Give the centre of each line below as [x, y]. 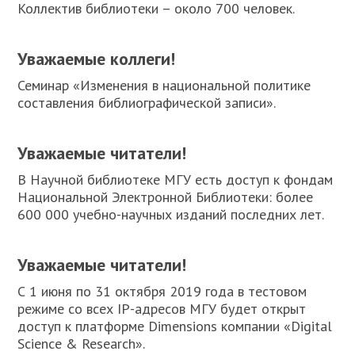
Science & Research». [82, 344]
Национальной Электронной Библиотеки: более [166, 197]
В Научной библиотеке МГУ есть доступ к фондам [176, 179]
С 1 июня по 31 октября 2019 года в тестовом [162, 291]
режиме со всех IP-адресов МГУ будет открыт [162, 309]
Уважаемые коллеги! [97, 59]
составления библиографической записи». [147, 103]
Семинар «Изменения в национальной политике [164, 85]
